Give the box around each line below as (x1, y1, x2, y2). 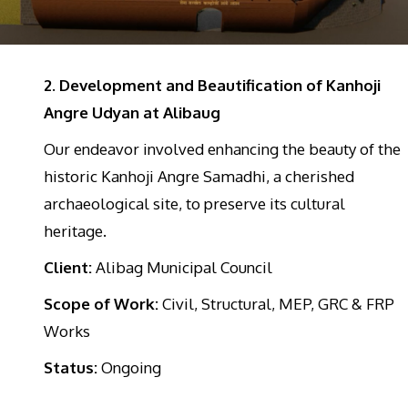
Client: (44, 257, 92, 277)
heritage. (44, 220, 107, 240)
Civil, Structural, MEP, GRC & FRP (158, 293, 394, 313)
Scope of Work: (44, 293, 158, 313)
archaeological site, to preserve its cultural (44, 193, 345, 213)
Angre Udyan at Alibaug (44, 102, 220, 122)
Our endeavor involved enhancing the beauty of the (44, 138, 401, 158)
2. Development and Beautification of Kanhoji (44, 75, 381, 95)
